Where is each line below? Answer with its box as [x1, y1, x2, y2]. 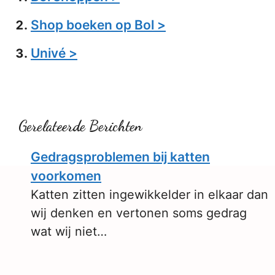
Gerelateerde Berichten [18, 117, 142, 135]
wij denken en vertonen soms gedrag [31, 206, 247, 220]
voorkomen [31, 168, 101, 184]
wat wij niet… [31, 224, 107, 239]
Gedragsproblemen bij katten [31, 149, 210, 165]
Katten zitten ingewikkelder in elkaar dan [31, 187, 268, 202]
